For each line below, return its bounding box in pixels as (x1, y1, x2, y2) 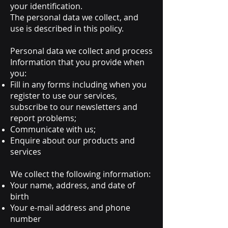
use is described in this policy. (10, 23, 124, 34)
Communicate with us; (10, 124, 96, 135)
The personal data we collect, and (10, 12, 138, 23)
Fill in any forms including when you (10, 79, 147, 90)
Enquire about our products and (10, 135, 135, 146)
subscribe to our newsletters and (10, 101, 137, 112)
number (10, 213, 43, 224)
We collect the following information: (10, 168, 151, 180)
